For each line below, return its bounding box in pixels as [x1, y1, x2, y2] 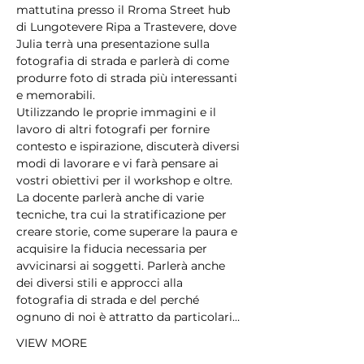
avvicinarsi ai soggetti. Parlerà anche [16, 258, 228, 273]
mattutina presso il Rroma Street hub [16, 2, 233, 17]
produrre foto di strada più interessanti [16, 71, 240, 85]
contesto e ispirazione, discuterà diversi [16, 139, 243, 154]
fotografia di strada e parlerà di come [16, 54, 232, 68]
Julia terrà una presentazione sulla [16, 37, 213, 51]
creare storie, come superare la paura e [16, 224, 240, 239]
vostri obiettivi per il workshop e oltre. [16, 173, 232, 188]
